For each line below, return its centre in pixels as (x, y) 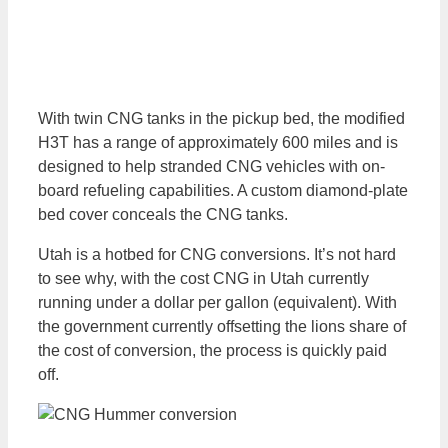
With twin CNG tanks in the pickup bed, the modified (221, 118)
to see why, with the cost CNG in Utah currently (203, 278)
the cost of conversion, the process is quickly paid (212, 350)
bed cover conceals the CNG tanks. (163, 214)
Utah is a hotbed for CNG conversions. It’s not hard (217, 254)
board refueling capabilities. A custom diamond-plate (223, 190)
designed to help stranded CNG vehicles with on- (211, 166)
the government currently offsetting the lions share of (222, 326)
